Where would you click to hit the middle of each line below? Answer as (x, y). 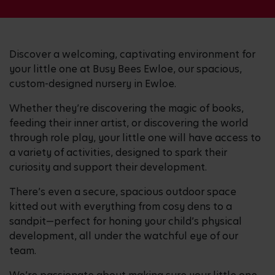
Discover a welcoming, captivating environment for (132, 54)
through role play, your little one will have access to (135, 137)
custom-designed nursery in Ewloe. (95, 83)
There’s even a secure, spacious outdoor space (123, 192)
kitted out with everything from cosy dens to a (121, 206)
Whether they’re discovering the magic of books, (126, 108)
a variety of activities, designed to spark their (118, 152)
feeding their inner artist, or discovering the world (129, 123)
